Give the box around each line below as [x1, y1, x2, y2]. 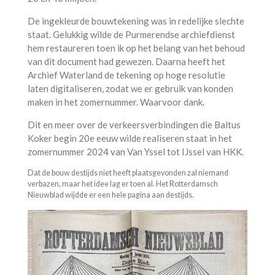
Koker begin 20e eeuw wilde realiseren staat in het [27, 132, 232, 144]
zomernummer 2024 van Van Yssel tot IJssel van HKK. [27, 145, 246, 157]
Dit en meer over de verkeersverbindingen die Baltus [27, 118, 241, 130]
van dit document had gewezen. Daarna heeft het [27, 55, 225, 67]
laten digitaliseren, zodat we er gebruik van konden [27, 82, 233, 94]
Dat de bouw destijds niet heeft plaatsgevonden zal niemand [27, 168, 228, 177]
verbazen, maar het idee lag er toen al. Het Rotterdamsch [27, 179, 218, 188]
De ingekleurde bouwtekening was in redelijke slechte [27, 15, 244, 26]
